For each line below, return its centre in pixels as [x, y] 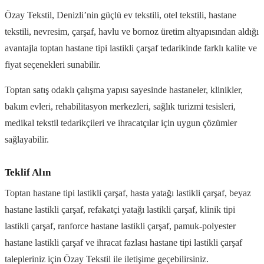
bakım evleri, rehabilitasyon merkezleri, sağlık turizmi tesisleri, [120, 106]
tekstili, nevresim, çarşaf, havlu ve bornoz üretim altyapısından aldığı [132, 32]
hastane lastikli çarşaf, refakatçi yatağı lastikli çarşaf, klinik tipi [120, 210]
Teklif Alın [28, 172]
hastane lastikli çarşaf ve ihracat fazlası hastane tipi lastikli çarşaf [123, 243]
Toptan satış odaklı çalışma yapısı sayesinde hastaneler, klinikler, [124, 90]
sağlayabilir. [27, 139]
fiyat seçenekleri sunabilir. [53, 65]
